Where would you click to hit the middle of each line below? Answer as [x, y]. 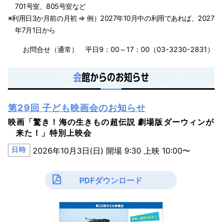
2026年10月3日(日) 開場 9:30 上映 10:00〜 [112, 151]
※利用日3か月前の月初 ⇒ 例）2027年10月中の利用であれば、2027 [111, 18]
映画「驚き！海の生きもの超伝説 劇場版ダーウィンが [111, 122]
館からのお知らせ [115, 77]
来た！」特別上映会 [54, 133]
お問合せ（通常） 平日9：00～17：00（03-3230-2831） [119, 49]
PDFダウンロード [111, 180]
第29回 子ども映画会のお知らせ [77, 107]
